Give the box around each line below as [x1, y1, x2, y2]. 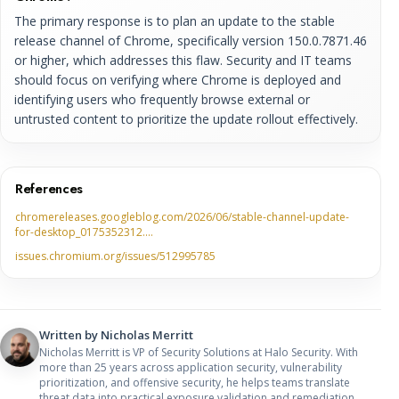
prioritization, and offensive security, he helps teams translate [39, 374, 350, 390]
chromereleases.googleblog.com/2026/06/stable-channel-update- [15, 208, 349, 224]
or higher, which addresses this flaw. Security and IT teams [14, 51, 352, 69]
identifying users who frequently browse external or [14, 90, 310, 108]
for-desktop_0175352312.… [15, 224, 153, 240]
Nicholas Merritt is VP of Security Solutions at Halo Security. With [39, 344, 358, 360]
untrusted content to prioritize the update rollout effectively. [14, 110, 358, 127]
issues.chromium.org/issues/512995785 [15, 248, 216, 264]
